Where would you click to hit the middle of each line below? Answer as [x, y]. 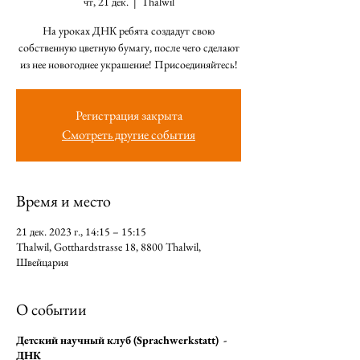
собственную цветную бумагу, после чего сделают [129, 47]
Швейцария [42, 262]
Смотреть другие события [129, 135]
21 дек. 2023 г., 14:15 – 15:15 [81, 231]
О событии [51, 309]
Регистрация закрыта [129, 115]
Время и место [63, 201]
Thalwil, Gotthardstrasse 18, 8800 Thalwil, [108, 247]
